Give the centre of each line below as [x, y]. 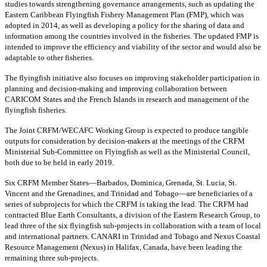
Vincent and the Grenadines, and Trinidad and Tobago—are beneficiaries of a [129, 194]
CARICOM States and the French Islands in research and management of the [127, 100]
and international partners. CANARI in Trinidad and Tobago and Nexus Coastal [133, 237]
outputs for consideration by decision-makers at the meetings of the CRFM [125, 141]
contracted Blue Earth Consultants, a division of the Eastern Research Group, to [133, 215]
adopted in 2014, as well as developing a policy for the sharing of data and [125, 26]
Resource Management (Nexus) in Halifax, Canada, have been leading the [123, 247]
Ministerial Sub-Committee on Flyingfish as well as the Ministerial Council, [127, 152]
